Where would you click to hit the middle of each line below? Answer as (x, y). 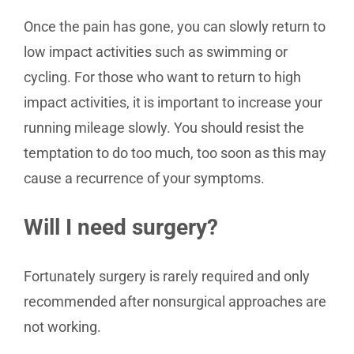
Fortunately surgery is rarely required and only (167, 276)
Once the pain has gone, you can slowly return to (175, 26)
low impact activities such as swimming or (156, 52)
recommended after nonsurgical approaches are (175, 301)
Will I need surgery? (121, 227)
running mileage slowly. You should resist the (164, 128)
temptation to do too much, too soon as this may (175, 153)
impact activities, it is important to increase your (173, 102)
